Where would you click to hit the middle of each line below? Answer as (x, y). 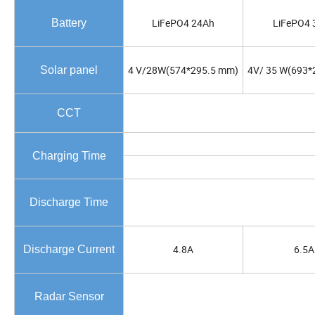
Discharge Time (69, 202)
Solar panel (69, 70)
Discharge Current (69, 250)
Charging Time (69, 156)
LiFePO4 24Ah (183, 23)
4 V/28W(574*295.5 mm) (183, 70)
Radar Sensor (69, 297)
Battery (69, 23)
